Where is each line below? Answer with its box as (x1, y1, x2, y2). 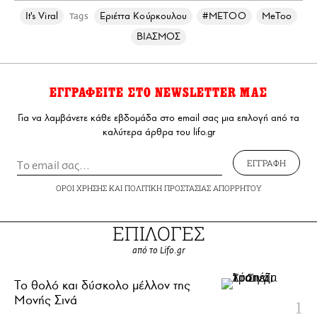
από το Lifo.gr (132, 246, 185, 256)
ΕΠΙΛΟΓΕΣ (113, 221, 204, 246)
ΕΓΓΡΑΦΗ (247, 157, 286, 169)
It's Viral (25, 10, 58, 23)
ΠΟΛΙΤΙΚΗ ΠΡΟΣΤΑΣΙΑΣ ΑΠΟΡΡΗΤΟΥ (124, 183, 262, 194)
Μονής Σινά (14, 292, 77, 309)
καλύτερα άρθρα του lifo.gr (102, 126, 215, 139)
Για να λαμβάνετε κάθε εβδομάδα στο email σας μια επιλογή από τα (18, 112, 299, 125)
